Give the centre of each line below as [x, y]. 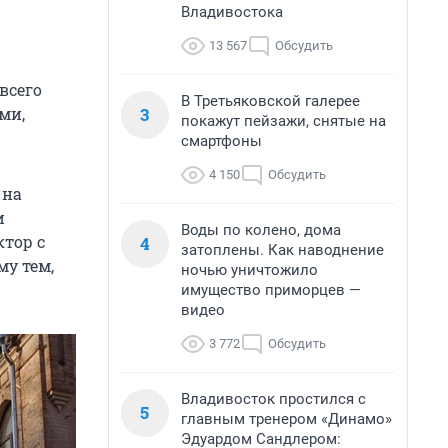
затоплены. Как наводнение [282, 250]
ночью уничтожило [249, 270]
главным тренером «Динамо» [286, 419]
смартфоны [221, 141]
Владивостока [232, 12]
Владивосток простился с [273, 399]
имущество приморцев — [271, 290]
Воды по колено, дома [261, 230]
